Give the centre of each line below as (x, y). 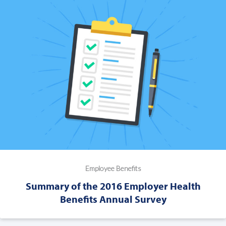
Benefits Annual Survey (113, 199)
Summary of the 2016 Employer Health (113, 186)
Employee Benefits (113, 168)
